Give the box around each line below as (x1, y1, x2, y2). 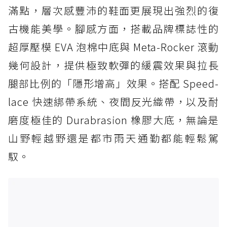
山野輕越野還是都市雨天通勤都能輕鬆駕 (8, 131, 219, 146)
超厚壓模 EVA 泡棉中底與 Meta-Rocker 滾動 (8, 40, 219, 55)
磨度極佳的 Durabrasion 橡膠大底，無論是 (8, 112, 219, 128)
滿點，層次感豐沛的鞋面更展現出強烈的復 (8, 3, 219, 18)
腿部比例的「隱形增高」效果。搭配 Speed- (8, 76, 219, 91)
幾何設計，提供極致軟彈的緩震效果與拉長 (8, 58, 219, 73)
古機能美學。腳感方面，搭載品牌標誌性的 (8, 21, 219, 36)
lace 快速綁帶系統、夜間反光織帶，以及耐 (8, 94, 219, 109)
